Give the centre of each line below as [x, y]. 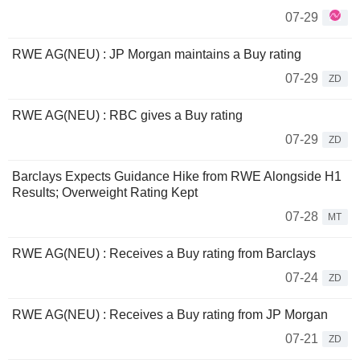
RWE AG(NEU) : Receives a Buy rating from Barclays [164, 254]
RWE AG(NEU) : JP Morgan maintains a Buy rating [157, 55]
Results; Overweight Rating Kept [105, 193]
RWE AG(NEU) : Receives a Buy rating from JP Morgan [170, 315]
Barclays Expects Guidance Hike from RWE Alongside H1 [177, 177]
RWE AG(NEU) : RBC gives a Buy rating [127, 116]
